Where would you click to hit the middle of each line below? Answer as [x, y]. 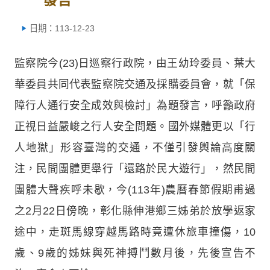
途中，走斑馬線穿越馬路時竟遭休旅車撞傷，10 [135, 232]
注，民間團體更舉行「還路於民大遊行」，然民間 [135, 168]
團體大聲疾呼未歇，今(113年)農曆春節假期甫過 [135, 190]
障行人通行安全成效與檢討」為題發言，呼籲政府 [135, 105]
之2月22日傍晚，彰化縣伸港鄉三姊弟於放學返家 [135, 211]
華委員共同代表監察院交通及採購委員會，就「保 [135, 84]
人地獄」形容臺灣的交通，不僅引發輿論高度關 [135, 147]
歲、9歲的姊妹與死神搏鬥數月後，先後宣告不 [135, 253]
